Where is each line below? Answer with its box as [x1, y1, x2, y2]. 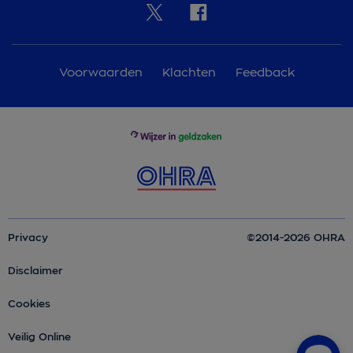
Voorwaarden [58, 64, 147, 80]
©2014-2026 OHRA [247, 230, 345, 244]
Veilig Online [8, 329, 71, 344]
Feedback [235, 64, 295, 80]
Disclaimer [8, 263, 63, 277]
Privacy [8, 230, 48, 244]
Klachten [162, 64, 220, 80]
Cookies [8, 296, 50, 310]
